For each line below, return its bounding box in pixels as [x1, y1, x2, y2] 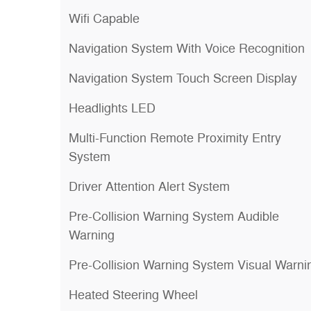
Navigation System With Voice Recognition [69, 41, 305, 56]
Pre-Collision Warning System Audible [69, 209, 279, 224]
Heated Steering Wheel [69, 287, 198, 303]
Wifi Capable [69, 11, 140, 26]
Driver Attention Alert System [69, 179, 230, 194]
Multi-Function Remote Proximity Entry [69, 131, 281, 146]
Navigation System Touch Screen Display [69, 71, 297, 86]
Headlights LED [69, 101, 155, 116]
